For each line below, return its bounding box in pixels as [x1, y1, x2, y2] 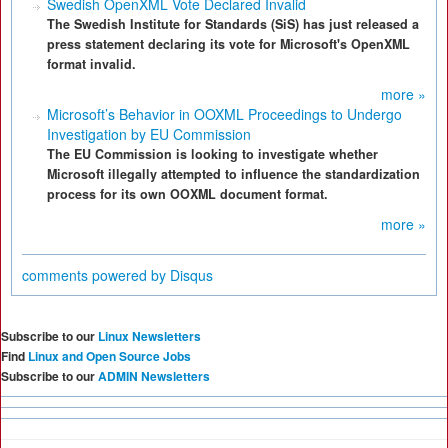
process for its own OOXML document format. [47, 185, 328, 203]
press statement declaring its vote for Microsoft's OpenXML [47, 35, 410, 53]
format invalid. [47, 55, 136, 73]
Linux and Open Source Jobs [28, 347, 191, 365]
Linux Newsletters [98, 327, 201, 345]
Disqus [170, 265, 213, 285]
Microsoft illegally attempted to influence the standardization [47, 165, 420, 183]
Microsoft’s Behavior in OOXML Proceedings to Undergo [47, 104, 402, 124]
